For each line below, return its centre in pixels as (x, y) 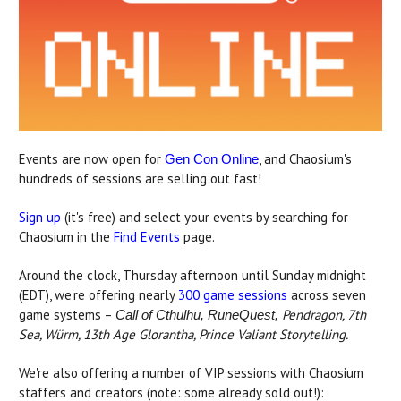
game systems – (67, 315)
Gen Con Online (212, 159)
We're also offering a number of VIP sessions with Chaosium (191, 373)
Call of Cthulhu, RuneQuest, (199, 315)
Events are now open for (92, 159)
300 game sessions (233, 295)
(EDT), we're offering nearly (98, 295)
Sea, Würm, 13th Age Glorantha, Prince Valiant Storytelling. (183, 335)
